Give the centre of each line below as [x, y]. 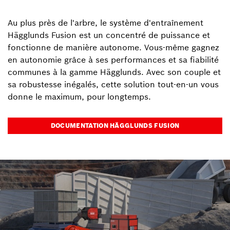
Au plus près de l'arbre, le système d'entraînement [106, 23]
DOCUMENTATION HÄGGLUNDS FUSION [115, 126]
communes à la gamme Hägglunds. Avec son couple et [114, 72]
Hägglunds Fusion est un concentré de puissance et [109, 35]
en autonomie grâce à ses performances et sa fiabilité [113, 60]
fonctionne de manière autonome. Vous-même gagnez [113, 47]
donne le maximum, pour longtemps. [79, 97]
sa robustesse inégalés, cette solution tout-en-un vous [113, 84]
